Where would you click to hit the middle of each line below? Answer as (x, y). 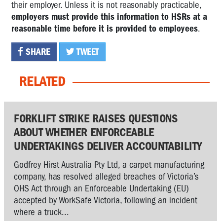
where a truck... (41, 212)
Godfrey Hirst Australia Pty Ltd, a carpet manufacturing (109, 165)
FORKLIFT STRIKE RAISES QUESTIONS (96, 118)
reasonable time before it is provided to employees (105, 28)
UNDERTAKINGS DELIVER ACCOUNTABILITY (108, 146)
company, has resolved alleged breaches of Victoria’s (106, 176)
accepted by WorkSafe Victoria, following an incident (106, 200)
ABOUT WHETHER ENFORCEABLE (84, 132)
